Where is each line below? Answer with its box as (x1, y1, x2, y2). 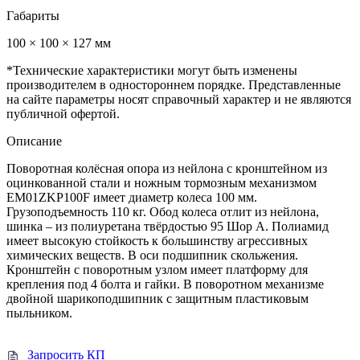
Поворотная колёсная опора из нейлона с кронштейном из (6, 162, 327, 176)
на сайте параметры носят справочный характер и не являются (6, 92, 351, 107)
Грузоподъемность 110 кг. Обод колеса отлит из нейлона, (6, 205, 319, 219)
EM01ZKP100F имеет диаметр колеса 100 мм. (6, 190, 257, 205)
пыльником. (6, 306, 72, 321)
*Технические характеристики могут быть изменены (6, 63, 297, 78)
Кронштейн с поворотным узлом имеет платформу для (6, 263, 308, 277)
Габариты (6, 9, 59, 23)
